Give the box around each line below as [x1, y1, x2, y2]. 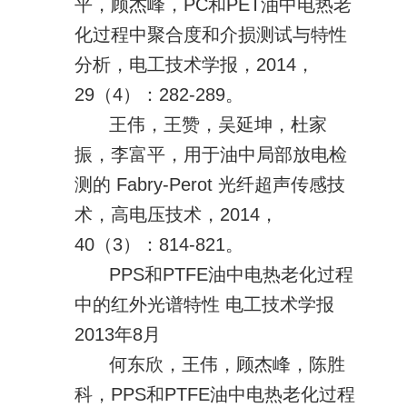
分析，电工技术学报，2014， [74, 54, 315, 74]
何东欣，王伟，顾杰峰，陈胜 [108, 353, 345, 374]
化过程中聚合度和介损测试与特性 [74, 24, 348, 45]
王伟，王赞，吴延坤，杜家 [108, 114, 327, 134]
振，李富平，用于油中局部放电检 [74, 144, 348, 164]
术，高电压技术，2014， [74, 203, 279, 224]
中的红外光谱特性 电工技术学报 [74, 293, 335, 314]
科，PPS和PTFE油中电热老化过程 [74, 383, 356, 404]
